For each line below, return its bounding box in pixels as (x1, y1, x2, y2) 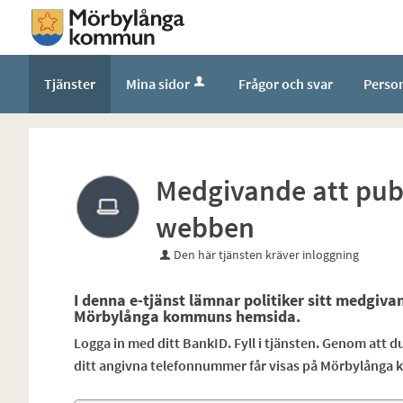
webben (155, 209, 255, 246)
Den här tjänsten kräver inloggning (173, 246, 359, 263)
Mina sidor (126, 74, 190, 93)
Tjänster (44, 74, 95, 93)
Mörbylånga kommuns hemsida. (73, 305, 300, 327)
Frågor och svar (238, 74, 333, 93)
